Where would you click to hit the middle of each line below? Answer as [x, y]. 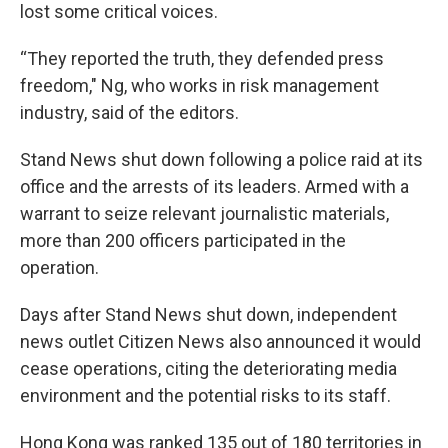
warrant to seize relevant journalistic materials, [204, 213]
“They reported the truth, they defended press [202, 58]
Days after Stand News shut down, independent [208, 314]
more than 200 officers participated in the [183, 240]
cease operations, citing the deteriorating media [208, 368]
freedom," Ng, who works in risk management [199, 85]
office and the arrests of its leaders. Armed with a [214, 186]
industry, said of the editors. [129, 112]
